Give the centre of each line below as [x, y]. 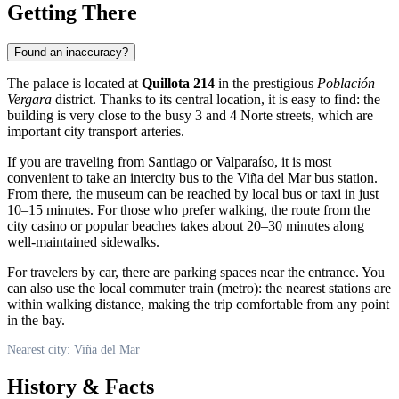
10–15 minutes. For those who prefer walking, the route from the [189, 209]
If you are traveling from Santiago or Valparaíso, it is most [169, 161]
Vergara [29, 99]
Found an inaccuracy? [71, 52]
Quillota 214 [178, 83]
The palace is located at [74, 83]
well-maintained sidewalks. [83, 241]
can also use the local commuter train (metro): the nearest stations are [199, 288]
